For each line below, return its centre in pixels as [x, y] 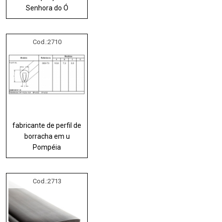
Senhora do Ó [47, 8]
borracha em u [47, 136]
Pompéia [47, 147]
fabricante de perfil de [47, 125]
